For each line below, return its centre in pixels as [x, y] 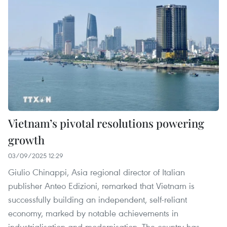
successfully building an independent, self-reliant [98, 199]
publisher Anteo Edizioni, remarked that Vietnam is [101, 185]
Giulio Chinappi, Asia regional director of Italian [97, 172]
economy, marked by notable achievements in [93, 213]
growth [26, 140]
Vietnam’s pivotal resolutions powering [106, 123]
